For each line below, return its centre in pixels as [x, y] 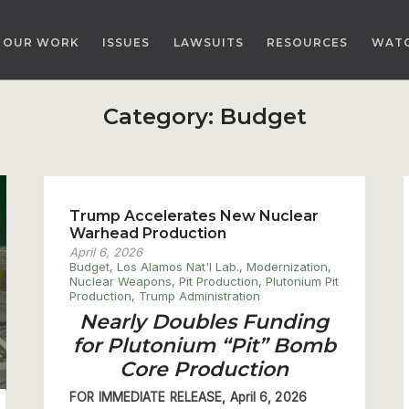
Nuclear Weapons [121, 281]
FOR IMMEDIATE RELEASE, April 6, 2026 [188, 397]
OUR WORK [41, 43]
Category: [161, 116]
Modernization [288, 266]
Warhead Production [148, 233]
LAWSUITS [208, 43]
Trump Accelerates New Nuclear [194, 215]
